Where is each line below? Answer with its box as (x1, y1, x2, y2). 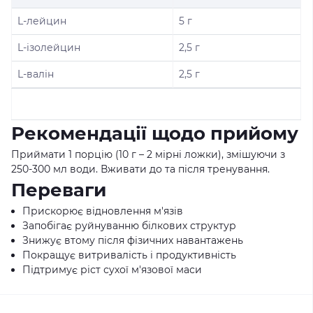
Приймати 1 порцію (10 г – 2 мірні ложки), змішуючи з (11, 148, 285, 161)
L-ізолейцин (17, 41, 80, 54)
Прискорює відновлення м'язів (22, 205, 183, 217)
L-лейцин (17, 15, 66, 27)
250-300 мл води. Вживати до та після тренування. (11, 163, 270, 175)
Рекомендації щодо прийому (11, 122, 298, 145)
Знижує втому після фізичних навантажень (22, 234, 243, 247)
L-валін (17, 68, 54, 80)
